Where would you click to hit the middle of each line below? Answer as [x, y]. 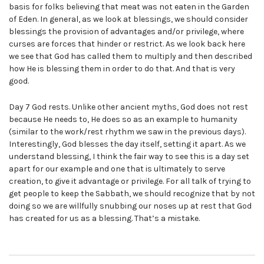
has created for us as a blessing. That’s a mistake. [104, 218]
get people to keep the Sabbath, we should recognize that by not [132, 193]
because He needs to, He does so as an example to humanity [123, 119]
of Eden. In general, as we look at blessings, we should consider [128, 19]
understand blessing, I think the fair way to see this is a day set [129, 156]
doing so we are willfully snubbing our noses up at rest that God [130, 206]
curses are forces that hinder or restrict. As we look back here [127, 44]
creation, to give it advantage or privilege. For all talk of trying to [130, 181]
